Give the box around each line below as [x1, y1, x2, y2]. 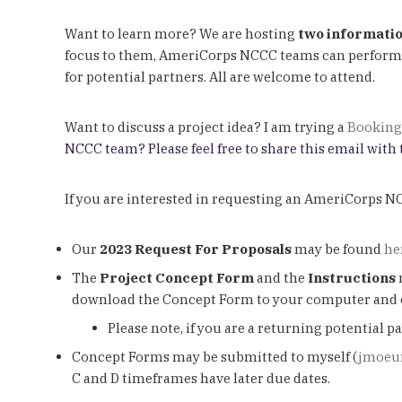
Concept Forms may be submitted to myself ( [72, 347, 358, 365]
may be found [292, 240, 384, 258]
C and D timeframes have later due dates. [72, 369, 330, 387]
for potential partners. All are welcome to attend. [65, 67, 378, 85]
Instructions [308, 268, 396, 286]
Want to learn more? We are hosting [65, 24, 298, 42]
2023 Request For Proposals [100, 240, 292, 258]
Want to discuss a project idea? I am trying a [65, 118, 347, 135]
